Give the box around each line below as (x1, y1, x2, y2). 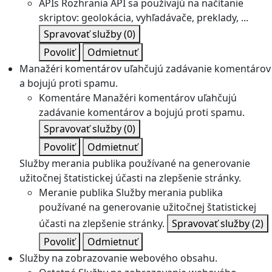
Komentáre (39, 91, 90, 104)
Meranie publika (39, 186, 114, 199)
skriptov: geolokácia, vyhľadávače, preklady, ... (39, 11, 248, 24)
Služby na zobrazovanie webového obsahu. (19, 251, 217, 265)
